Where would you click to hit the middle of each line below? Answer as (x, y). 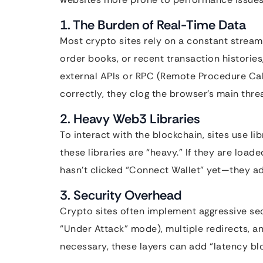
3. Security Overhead (121, 195)
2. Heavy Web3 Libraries (130, 119)
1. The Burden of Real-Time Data (153, 25)
